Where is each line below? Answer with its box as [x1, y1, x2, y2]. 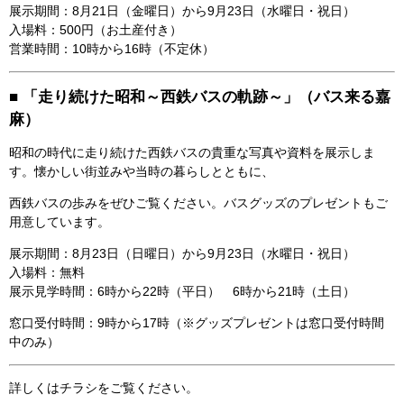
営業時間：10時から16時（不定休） [9, 41, 215, 56]
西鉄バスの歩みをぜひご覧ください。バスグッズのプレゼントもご [9, 195, 388, 210]
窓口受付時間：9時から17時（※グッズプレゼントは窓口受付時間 [9, 315, 384, 330]
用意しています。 [9, 214, 110, 229]
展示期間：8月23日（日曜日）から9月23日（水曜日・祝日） [9, 245, 355, 261]
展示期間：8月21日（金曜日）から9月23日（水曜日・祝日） [9, 3, 355, 18]
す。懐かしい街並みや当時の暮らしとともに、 [9, 163, 274, 179]
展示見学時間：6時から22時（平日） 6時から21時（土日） [9, 283, 355, 298]
